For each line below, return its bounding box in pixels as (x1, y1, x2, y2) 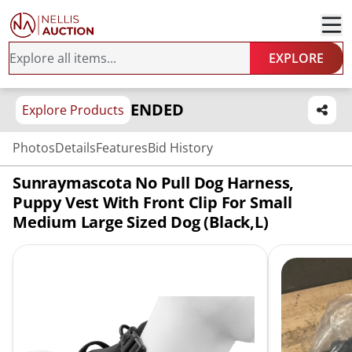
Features (96, 139, 148, 156)
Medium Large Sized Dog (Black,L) (13, 211, 269, 233)
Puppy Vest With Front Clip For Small (13, 192, 292, 213)
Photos (13, 139, 55, 156)
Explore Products (22, 101, 124, 119)
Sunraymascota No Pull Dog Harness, (13, 172, 295, 193)
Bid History (148, 139, 213, 156)
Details (55, 139, 96, 156)
